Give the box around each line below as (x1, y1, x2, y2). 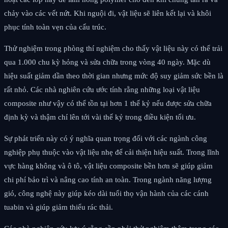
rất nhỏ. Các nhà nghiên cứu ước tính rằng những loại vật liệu (4, 85, 200, 94)
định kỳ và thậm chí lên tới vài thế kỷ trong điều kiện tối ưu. (4, 112, 196, 121)
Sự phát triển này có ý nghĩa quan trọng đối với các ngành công (4, 134, 207, 142)
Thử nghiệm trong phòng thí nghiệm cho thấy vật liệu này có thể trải (4, 44, 222, 52)
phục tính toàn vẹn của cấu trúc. (4, 22, 106, 31)
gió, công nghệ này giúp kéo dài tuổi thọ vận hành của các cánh (4, 189, 209, 197)
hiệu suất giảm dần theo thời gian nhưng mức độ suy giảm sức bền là (4, 71, 223, 80)
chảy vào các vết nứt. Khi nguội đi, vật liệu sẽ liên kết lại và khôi (4, 9, 211, 17)
